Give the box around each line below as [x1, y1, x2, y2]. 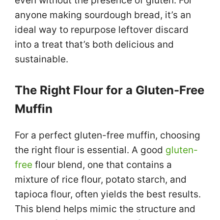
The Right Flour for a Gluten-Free [15, 82, 204, 97]
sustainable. [15, 54, 68, 65]
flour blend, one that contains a [32, 159, 172, 170]
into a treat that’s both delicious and [15, 39, 174, 50]
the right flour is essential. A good [15, 144, 165, 156]
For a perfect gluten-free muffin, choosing [15, 129, 200, 141]
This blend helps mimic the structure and [15, 203, 195, 215]
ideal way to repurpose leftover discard [15, 24, 189, 35]
